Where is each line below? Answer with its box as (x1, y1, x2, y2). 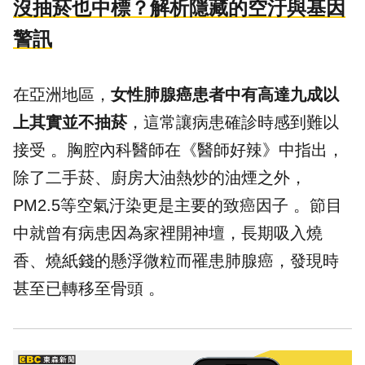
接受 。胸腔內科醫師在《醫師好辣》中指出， (13, 140, 344, 159)
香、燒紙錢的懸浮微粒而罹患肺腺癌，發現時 (13, 251, 339, 270)
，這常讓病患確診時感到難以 (127, 112, 339, 131)
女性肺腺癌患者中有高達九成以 (111, 85, 339, 103)
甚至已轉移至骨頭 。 (13, 279, 165, 297)
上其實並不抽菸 (13, 112, 127, 131)
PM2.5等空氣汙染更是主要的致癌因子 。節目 (13, 196, 342, 214)
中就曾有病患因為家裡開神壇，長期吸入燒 (13, 223, 323, 242)
